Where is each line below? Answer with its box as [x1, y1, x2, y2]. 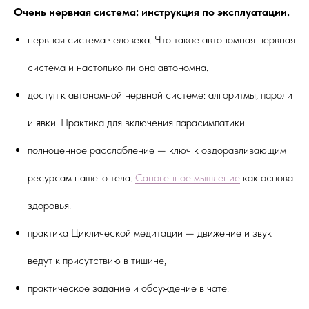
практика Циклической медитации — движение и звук [28, 226, 272, 239]
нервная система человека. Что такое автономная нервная [28, 32, 295, 46]
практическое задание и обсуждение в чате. [28, 281, 229, 295]
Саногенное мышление [135, 170, 240, 184]
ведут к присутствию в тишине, [28, 253, 166, 267]
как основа [240, 170, 293, 184]
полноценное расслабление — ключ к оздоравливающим [28, 143, 286, 157]
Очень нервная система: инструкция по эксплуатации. [14, 5, 290, 19]
